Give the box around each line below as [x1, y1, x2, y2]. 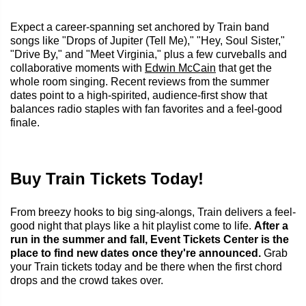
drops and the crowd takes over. [10, 274, 163, 286]
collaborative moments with [10, 61, 145, 74]
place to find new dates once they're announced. [10, 247, 261, 259]
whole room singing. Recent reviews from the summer [10, 75, 269, 87]
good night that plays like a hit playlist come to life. [10, 219, 254, 232]
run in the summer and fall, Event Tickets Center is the [10, 233, 289, 245]
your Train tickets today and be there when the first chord [10, 260, 282, 273]
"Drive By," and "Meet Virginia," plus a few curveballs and [10, 48, 287, 60]
